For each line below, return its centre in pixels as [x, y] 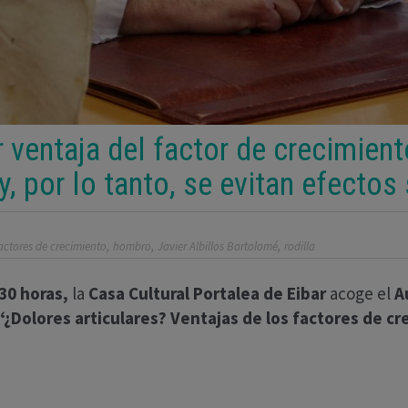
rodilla [300, 247]
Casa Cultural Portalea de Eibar [209, 294]
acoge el [362, 294]
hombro [132, 247]
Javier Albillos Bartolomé [218, 247]
